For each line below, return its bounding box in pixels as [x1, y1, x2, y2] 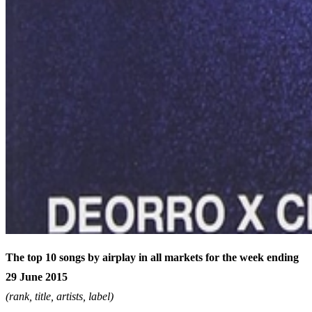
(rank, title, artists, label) [6, 290, 114, 303]
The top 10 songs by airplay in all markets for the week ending [6, 251, 299, 264]
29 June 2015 [6, 271, 68, 283]
